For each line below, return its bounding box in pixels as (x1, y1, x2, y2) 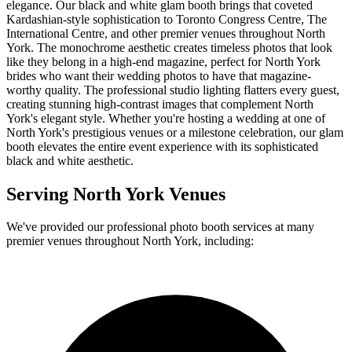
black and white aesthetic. (6, 153, 134, 167)
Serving (6, 183, 73, 204)
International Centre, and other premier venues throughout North (6, 26, 325, 40)
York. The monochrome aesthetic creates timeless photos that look (6, 40, 332, 54)
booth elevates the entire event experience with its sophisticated (6, 139, 318, 153)
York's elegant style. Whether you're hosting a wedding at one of (6, 111, 325, 125)
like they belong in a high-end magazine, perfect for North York (6, 54, 321, 68)
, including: (198, 234, 254, 248)
